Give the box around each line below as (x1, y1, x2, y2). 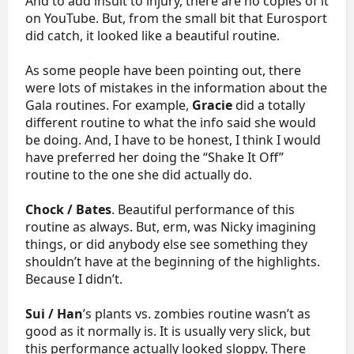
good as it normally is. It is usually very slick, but (25, 322, 311, 340)
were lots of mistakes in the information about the (25, 79, 327, 96)
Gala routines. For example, (25, 96, 192, 114)
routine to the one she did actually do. (25, 166, 252, 183)
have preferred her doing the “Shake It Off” (25, 149, 284, 166)
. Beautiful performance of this (111, 201, 295, 218)
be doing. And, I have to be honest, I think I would (25, 131, 321, 149)
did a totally (232, 96, 305, 114)
